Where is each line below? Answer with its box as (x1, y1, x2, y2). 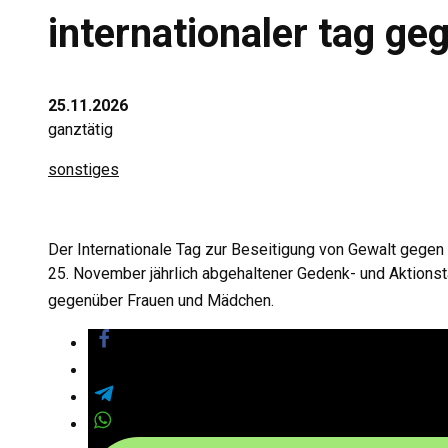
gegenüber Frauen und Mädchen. (48, 291, 274, 311)
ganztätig (48, 120, 113, 139)
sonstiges (48, 160, 119, 179)
